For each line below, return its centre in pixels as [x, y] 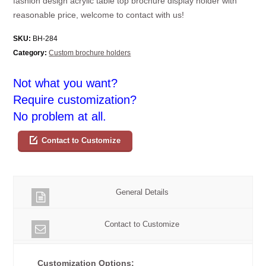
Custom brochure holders [90, 53]
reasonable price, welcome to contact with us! [99, 15]
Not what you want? [66, 83]
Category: [30, 53]
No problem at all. [60, 116]
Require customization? [75, 99]
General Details [142, 192]
